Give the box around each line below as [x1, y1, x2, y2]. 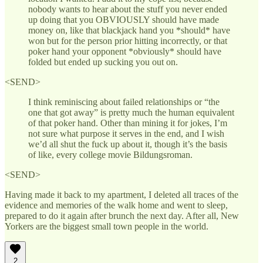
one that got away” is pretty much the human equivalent [28, 107, 234, 117]
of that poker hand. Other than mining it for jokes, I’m [28, 117, 227, 128]
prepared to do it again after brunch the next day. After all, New [5, 210, 239, 221]
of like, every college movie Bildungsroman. [28, 149, 193, 160]
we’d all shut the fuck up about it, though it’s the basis [28, 139, 227, 149]
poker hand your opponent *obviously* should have [28, 46, 221, 56]
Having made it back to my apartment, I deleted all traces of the [5, 189, 238, 200]
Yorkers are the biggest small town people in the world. [5, 221, 208, 231]
